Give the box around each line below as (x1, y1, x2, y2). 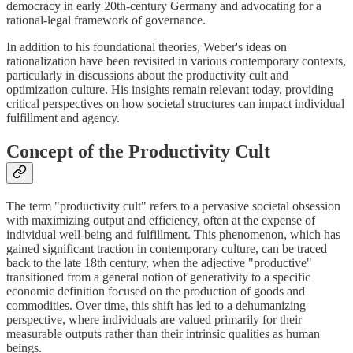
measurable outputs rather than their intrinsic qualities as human (6, 327, 320, 341)
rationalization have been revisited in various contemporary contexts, (6, 54, 346, 69)
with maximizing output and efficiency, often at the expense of (6, 214, 315, 228)
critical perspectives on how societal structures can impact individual (6, 97, 344, 111)
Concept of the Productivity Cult (6, 141, 270, 162)
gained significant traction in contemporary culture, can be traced (6, 242, 327, 256)
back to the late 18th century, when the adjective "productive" (6, 256, 312, 270)
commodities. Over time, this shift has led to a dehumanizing (6, 299, 306, 313)
